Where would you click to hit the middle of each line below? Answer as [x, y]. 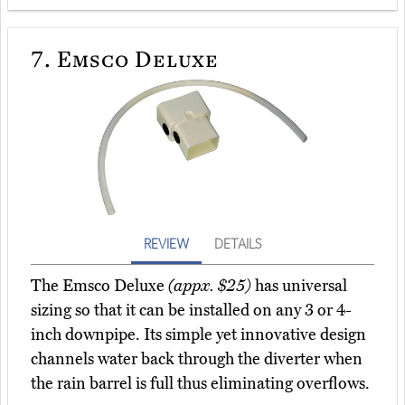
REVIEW [166, 244]
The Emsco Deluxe [99, 286]
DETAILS [238, 244]
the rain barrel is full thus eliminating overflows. [200, 384]
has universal [299, 286]
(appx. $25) [210, 286]
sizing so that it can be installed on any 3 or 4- [191, 311]
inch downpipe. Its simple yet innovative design [198, 335]
